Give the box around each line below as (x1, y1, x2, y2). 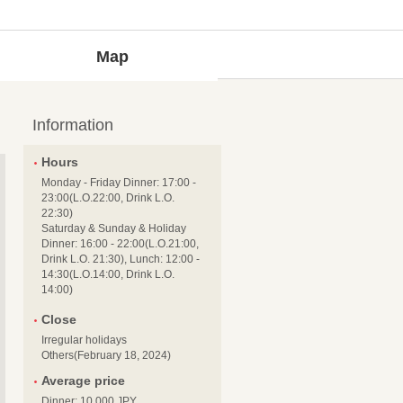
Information (32, 116, 113, 134)
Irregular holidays (41, 334, 127, 346)
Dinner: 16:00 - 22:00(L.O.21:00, (41, 237, 199, 250)
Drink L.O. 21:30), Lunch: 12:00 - (41, 253, 200, 265)
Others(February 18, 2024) (41, 349, 171, 362)
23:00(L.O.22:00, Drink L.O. (41, 192, 175, 204)
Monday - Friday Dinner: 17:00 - (41, 176, 196, 189)
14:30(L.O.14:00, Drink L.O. (41, 268, 175, 281)
